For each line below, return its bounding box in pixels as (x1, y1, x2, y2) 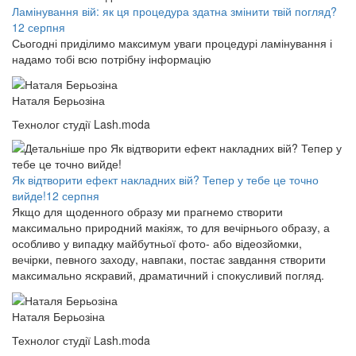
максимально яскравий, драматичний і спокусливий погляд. (12, 266, 324, 283)
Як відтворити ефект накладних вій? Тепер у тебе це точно (12, 171, 319, 188)
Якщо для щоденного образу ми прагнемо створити (12, 203, 283, 219)
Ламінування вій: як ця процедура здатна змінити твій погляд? (12, 2, 337, 19)
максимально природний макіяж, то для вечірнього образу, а (12, 219, 330, 235)
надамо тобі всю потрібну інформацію (12, 50, 211, 67)
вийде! (12, 187, 46, 203)
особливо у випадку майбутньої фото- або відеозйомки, (12, 234, 302, 251)
